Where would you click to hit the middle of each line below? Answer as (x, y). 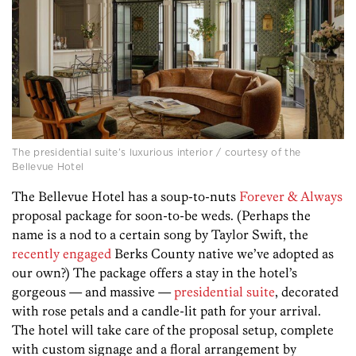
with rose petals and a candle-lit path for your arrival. (166, 310)
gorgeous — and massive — (93, 291)
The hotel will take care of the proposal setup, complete (173, 329)
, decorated (307, 291)
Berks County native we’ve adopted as (222, 253)
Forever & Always (291, 196)
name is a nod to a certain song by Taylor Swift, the (160, 234)
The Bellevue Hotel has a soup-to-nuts (126, 196)
